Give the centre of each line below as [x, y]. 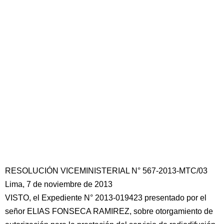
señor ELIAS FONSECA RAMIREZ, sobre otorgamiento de [109, 211]
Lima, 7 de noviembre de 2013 [59, 184]
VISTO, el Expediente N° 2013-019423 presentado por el [106, 198]
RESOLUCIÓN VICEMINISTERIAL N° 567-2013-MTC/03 [106, 171]
